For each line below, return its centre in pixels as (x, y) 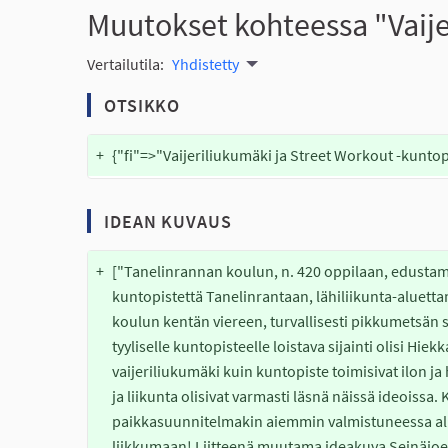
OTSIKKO (140, 105)
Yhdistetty (205, 63)
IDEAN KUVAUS (165, 222)
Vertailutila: (125, 63)
